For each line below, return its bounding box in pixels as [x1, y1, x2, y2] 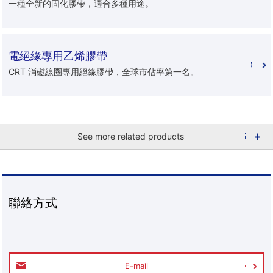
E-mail [125, 260, 148, 271]
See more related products [77, 130, 184, 141]
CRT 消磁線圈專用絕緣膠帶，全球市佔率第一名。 [9, 66, 199, 77]
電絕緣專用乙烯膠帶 [9, 49, 108, 62]
